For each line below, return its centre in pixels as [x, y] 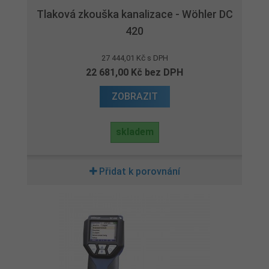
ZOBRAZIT [134, 96]
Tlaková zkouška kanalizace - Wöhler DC [134, 14]
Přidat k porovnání [139, 171]
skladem [134, 132]
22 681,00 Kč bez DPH [134, 72]
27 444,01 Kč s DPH [134, 58]
